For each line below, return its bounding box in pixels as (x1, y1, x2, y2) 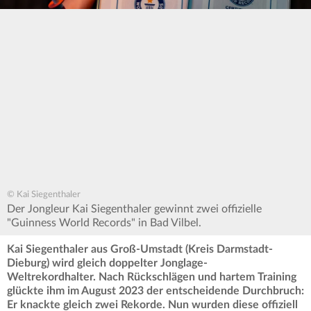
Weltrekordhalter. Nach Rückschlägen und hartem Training (7, 271, 296, 283)
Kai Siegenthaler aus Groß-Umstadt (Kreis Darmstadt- (7, 244, 273, 255)
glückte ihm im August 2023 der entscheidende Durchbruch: (7, 285, 304, 297)
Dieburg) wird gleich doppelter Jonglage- (7, 258, 208, 269)
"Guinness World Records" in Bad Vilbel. (7, 217, 201, 229)
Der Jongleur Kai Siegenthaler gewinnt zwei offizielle (7, 203, 262, 215)
